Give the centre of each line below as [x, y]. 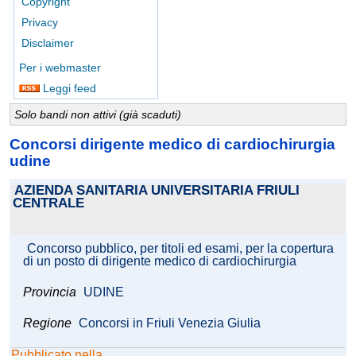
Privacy [40, 22]
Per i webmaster [60, 68]
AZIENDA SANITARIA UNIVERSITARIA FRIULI [157, 191]
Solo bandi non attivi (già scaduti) [98, 114]
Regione [47, 323]
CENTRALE [48, 203]
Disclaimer [48, 43]
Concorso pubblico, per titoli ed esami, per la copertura [180, 249]
